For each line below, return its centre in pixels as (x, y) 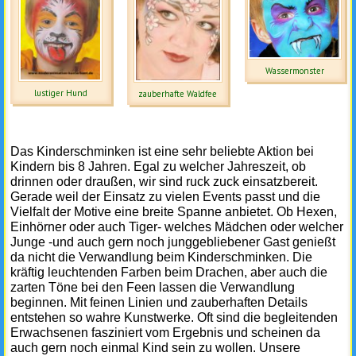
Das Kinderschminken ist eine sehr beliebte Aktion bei (162, 152)
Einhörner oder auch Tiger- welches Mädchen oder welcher (177, 227)
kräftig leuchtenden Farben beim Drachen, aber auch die (169, 273)
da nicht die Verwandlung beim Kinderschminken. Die (161, 257)
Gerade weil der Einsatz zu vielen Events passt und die (165, 197)
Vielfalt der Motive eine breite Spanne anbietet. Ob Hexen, (174, 212)
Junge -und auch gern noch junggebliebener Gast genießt (173, 242)
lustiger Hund (60, 93)
